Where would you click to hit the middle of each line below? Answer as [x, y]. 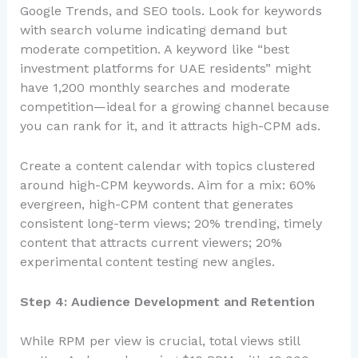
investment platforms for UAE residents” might [165, 69]
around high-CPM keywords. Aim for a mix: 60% [167, 185]
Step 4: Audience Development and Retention [167, 301]
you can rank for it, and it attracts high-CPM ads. [170, 126]
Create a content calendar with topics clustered [167, 166]
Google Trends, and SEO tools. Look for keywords [171, 11]
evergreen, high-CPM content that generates [156, 204]
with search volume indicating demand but [153, 30]
